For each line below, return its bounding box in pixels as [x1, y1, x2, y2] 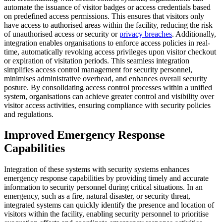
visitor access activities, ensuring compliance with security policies [4, 101, 211, 110]
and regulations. [4, 110, 54, 118]
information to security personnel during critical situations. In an [4, 183, 203, 192]
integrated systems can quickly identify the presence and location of [4, 201, 214, 210]
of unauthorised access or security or [4, 29, 119, 38]
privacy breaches [119, 29, 172, 38]
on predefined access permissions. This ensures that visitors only [4, 11, 204, 20]
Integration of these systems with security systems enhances [4, 165, 189, 174]
